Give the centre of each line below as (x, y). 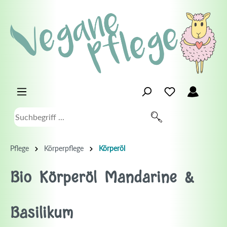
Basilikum (42, 213)
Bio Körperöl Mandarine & (102, 178)
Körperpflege (64, 148)
